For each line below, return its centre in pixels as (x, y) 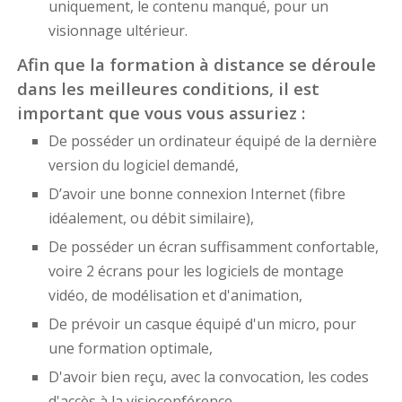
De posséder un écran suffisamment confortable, (213, 247)
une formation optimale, (130, 349)
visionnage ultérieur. (118, 31)
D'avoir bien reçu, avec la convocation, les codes (208, 377)
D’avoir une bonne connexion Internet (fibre (197, 194)
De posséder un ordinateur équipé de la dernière (212, 141)
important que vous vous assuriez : (161, 113)
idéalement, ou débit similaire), (151, 218)
